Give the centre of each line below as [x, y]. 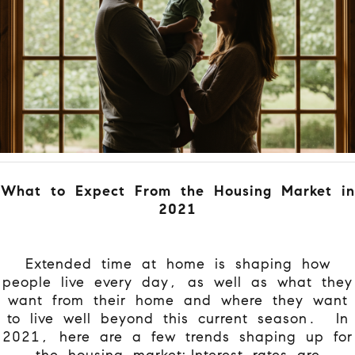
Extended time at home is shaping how [177, 263]
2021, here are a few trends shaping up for [177, 336]
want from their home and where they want [177, 300]
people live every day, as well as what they [177, 282]
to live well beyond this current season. [169, 318]
